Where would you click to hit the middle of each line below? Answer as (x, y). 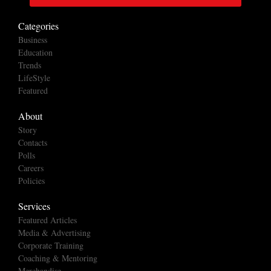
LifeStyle (34, 77)
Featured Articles (47, 220)
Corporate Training (51, 245)
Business (33, 39)
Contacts (33, 142)
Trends (30, 65)
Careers (31, 168)
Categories (38, 25)
